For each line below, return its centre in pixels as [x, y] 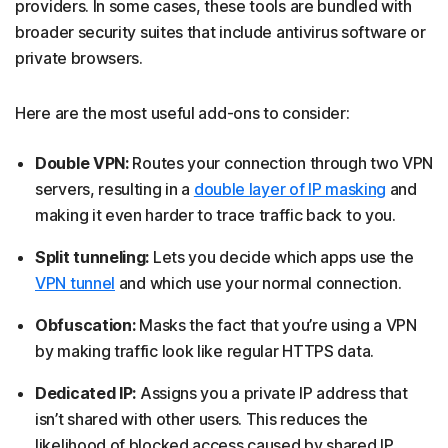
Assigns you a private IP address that [273, 392]
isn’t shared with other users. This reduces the [201, 418]
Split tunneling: [92, 256]
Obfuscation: [87, 324]
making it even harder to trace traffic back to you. [215, 214]
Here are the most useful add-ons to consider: [182, 112]
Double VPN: [82, 162]
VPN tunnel [75, 282]
